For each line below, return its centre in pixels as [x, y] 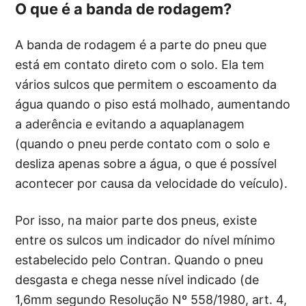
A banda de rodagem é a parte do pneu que [141, 45]
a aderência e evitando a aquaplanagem [130, 124]
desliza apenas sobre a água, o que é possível [146, 164]
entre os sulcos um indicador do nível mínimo [145, 240]
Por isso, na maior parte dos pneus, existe [136, 220]
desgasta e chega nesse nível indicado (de [137, 280]
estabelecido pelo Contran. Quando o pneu [139, 260]
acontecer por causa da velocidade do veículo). [152, 183]
